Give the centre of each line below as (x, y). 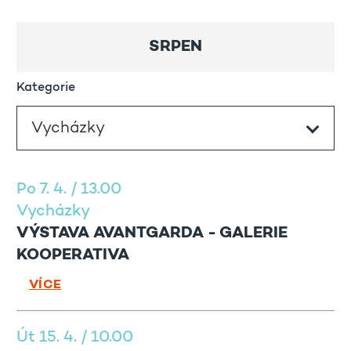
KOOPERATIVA (73, 256)
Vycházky (53, 212)
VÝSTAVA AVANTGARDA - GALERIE (152, 234)
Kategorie (46, 88)
